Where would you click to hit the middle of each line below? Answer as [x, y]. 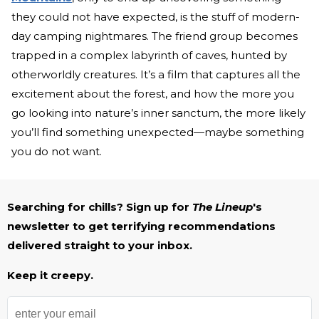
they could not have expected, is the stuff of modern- [156, 17]
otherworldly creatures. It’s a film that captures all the [156, 75]
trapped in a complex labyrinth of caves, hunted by [149, 56]
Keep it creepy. [50, 276]
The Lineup [223, 207]
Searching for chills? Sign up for [100, 207]
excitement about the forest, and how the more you [153, 94]
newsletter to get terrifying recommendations [141, 226]
